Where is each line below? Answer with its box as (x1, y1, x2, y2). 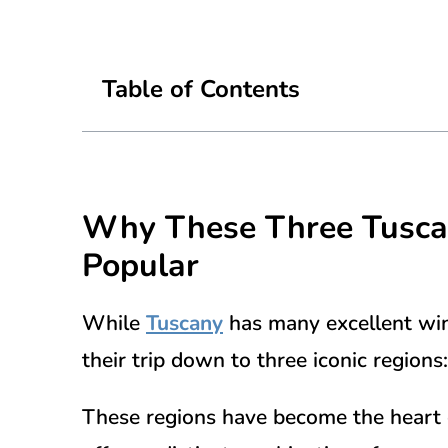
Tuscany (146, 308, 223, 337)
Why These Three (82, 205, 362, 249)
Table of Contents (102, 72, 300, 105)
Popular (82, 243, 199, 287)
